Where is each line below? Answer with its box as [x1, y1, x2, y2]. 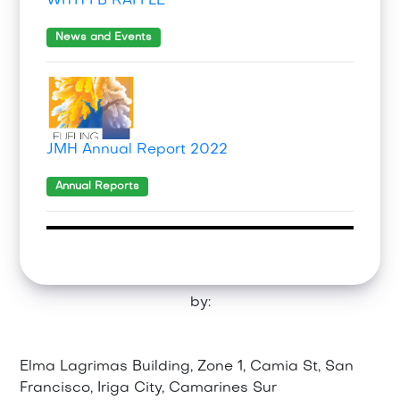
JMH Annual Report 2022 [46, 143, 229, 158]
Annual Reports [55, 181, 140, 193]
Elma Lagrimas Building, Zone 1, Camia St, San [20, 360, 354, 375]
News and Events [55, 32, 153, 44]
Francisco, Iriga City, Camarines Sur [20, 381, 278, 396]
